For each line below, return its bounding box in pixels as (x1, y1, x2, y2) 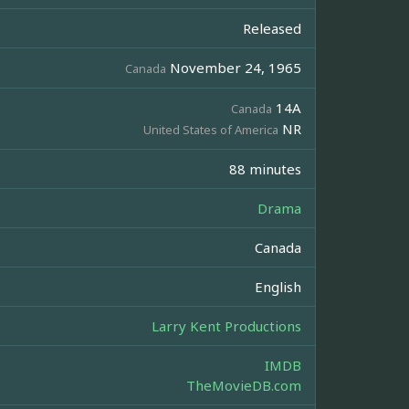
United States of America (143, 121, 278, 139)
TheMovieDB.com (186, 376, 301, 395)
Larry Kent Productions (152, 317, 301, 336)
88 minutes (229, 160, 301, 179)
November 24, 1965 (166, 58, 301, 78)
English (255, 278, 301, 297)
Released (243, 19, 301, 38)
